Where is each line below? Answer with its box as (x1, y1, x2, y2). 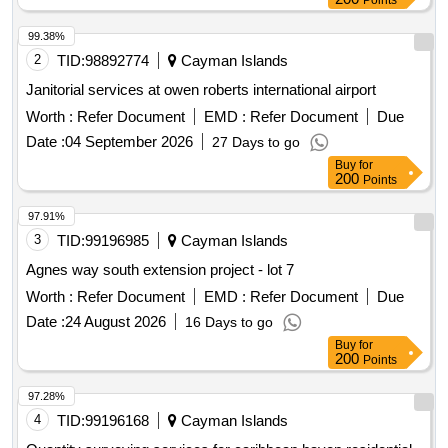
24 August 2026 (65, 313, 166, 331)
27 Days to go (212, 134, 300, 151)
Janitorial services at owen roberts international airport (26, 81, 376, 99)
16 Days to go (185, 314, 273, 331)
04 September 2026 (65, 133, 193, 151)
